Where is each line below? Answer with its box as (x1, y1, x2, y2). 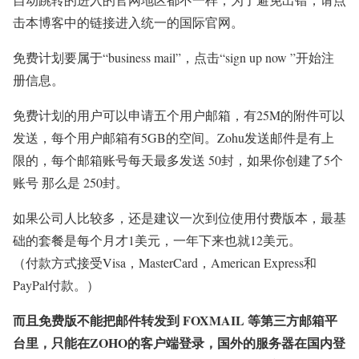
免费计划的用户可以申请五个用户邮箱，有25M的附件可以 (13, 107, 345, 124)
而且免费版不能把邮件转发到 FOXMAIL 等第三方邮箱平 (13, 311, 337, 330)
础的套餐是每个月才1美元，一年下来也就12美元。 (13, 232, 301, 249)
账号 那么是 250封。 (13, 174, 128, 192)
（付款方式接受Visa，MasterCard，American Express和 (13, 254, 317, 272)
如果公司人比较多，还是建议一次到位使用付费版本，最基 (13, 209, 346, 227)
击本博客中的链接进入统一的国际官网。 (13, 14, 244, 31)
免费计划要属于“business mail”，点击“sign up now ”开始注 (13, 49, 334, 67)
